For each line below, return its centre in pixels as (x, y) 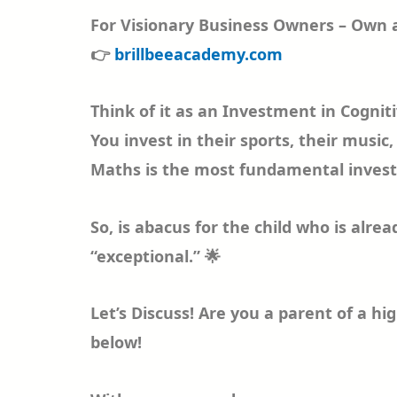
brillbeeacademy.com (198, 54)
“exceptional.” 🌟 (156, 256)
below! (116, 342)
